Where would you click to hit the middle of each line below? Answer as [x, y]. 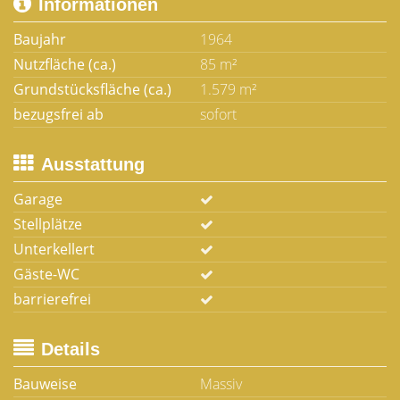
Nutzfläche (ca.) [65, 64]
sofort [218, 114]
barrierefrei [52, 299]
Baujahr [40, 39]
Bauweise [45, 384]
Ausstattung [93, 164]
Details [71, 349]
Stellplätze [48, 224]
